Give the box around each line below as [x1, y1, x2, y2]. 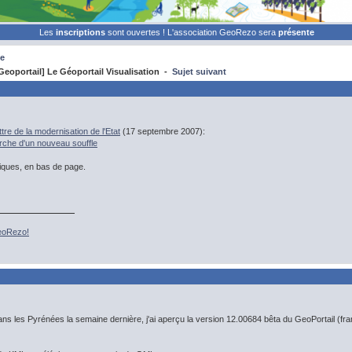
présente [278, 27, 314, 37]
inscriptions [56, 27, 108, 37]
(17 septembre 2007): [120, 126, 205, 136]
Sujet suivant [172, 67, 226, 76]
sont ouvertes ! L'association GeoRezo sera [108, 27, 278, 37]
